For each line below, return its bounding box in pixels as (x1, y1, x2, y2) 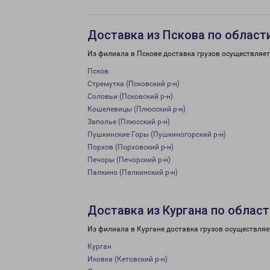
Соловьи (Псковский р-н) (87, 92, 173, 101)
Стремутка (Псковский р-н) (87, 80, 180, 88)
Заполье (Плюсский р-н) (87, 118, 170, 126)
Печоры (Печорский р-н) (87, 155, 171, 164)
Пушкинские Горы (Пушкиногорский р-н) (87, 130, 226, 139)
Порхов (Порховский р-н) (87, 143, 174, 151)
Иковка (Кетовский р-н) (87, 255, 168, 263)
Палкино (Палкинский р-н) (87, 168, 178, 177)
